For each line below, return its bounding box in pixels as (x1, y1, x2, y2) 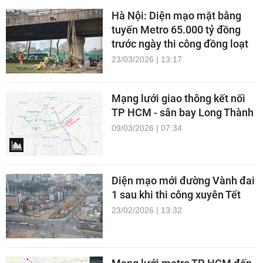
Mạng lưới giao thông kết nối (112, 92, 245, 104)
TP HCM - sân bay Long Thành (112, 106, 254, 119)
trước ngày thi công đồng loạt (112, 37, 248, 50)
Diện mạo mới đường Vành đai (112, 174, 255, 187)
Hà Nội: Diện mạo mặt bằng (112, 9, 241, 22)
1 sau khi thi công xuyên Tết (112, 188, 241, 201)
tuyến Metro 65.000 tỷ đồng (112, 23, 241, 36)
